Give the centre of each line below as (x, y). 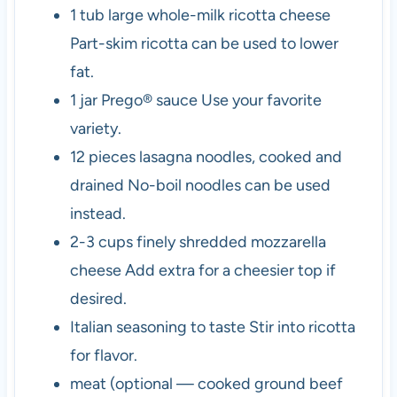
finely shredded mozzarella (231, 241)
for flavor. (103, 355)
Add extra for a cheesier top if (230, 270)
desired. (98, 298)
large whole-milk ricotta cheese (219, 15)
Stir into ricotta (302, 327)
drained (97, 185)
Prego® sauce (149, 100)
